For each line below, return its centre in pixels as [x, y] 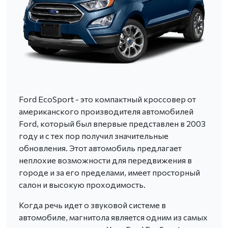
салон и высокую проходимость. [82, 184]
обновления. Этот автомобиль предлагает [100, 148]
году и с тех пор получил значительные [94, 135]
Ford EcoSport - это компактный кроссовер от [107, 99]
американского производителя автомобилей [106, 111]
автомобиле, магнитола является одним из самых [113, 217]
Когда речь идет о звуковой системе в [92, 205]
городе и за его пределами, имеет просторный [109, 172]
